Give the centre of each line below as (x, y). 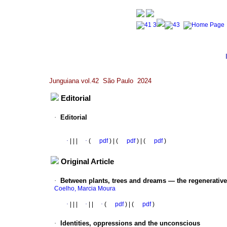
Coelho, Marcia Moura (85, 189)
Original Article (87, 162)
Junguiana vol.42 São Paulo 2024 (100, 81)
